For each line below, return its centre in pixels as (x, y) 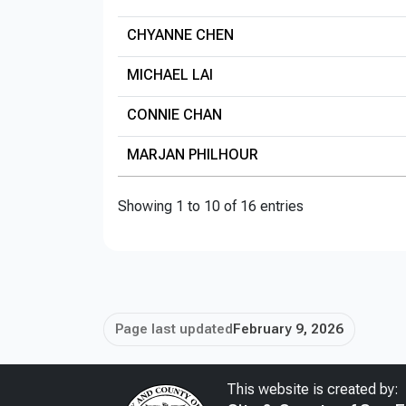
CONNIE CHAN (174, 115)
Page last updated (174, 329)
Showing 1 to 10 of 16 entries (211, 206)
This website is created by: (313, 389)
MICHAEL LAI (170, 75)
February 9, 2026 (288, 329)
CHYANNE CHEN (180, 35)
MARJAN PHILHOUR (193, 155)
